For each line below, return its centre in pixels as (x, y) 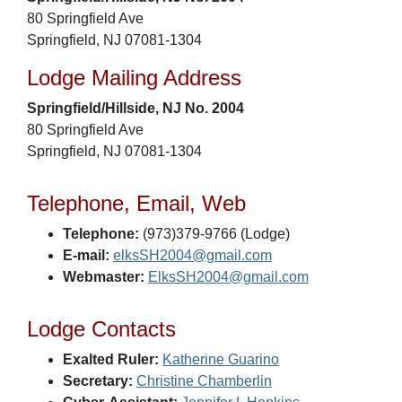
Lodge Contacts (101, 329)
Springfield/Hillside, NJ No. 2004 (135, 108)
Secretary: (98, 381)
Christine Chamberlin (204, 381)
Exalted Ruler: (111, 359)
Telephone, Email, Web (136, 203)
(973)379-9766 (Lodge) (214, 234)
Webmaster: (104, 277)
